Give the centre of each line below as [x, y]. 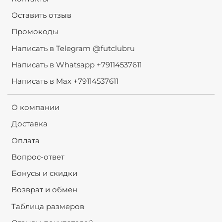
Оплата [25, 140]
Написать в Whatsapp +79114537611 [76, 64]
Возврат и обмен [44, 190]
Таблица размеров [48, 206]
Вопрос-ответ [38, 157]
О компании [35, 108]
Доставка [29, 124]
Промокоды [35, 32]
